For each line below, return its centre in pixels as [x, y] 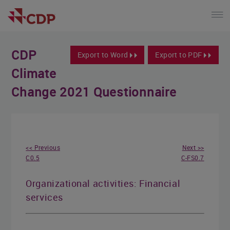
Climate [34, 73]
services [44, 197]
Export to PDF [180, 54]
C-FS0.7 [193, 157]
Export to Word [103, 54]
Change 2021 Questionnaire [94, 92]
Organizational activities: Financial [103, 184]
